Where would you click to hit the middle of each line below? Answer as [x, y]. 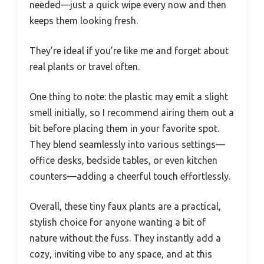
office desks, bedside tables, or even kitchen [123, 161]
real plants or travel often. [85, 67]
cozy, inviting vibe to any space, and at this [121, 254]
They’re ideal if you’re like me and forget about [129, 51]
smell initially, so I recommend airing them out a [132, 113]
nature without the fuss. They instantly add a [125, 238]
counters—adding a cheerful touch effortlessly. [130, 176]
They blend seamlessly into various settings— [127, 145]
